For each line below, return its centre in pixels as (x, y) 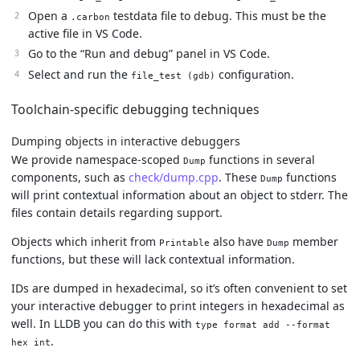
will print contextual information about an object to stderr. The (180, 194)
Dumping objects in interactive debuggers (126, 141)
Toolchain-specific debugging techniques (135, 110)
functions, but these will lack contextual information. (153, 259)
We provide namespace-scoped (97, 159)
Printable (184, 242)
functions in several (260, 159)
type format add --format (263, 324)
